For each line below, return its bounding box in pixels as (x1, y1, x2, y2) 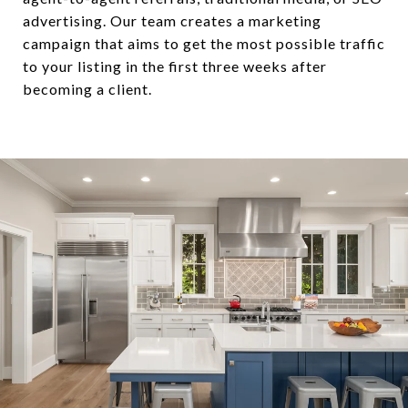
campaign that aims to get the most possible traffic (23, 34, 385, 52)
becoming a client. (23, 79, 152, 97)
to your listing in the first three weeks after (23, 56, 327, 75)
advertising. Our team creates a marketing (23, 11, 321, 29)
